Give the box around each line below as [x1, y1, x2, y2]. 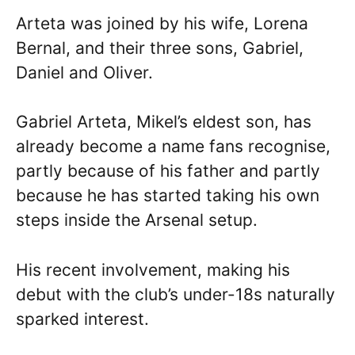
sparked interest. [16, 308, 149, 329]
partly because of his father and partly [16, 161, 320, 181]
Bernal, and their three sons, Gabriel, [16, 37, 303, 58]
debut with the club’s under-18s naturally [16, 284, 335, 304]
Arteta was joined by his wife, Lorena [16, 13, 308, 33]
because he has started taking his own [16, 185, 319, 206]
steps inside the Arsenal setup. [16, 210, 258, 231]
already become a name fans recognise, [16, 136, 330, 157]
